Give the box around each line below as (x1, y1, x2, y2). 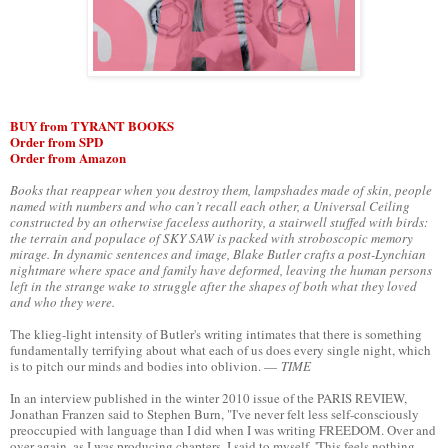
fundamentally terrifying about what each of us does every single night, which (10, 340, 431, 359)
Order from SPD (10, 131, 103, 151)
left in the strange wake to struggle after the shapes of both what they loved (10, 276, 417, 295)
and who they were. (10, 292, 115, 311)
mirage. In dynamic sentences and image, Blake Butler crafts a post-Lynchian (10, 244, 426, 263)
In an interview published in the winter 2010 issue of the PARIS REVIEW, (10, 388, 407, 407)
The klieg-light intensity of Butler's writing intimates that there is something (10, 324, 422, 343)
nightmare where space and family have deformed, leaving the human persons (10, 260, 432, 279)
